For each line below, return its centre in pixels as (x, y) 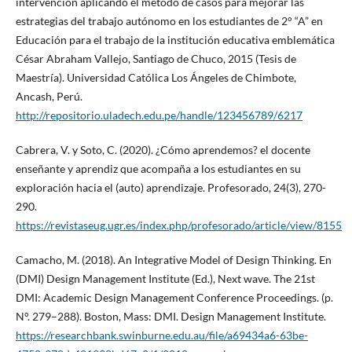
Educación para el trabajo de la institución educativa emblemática (175, 40)
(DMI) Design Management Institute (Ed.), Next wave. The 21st (165, 279)
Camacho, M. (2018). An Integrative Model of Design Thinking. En (173, 260)
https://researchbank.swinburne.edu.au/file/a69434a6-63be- (161, 335)
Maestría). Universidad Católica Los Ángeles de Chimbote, (156, 78)
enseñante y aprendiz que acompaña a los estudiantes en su (158, 169)
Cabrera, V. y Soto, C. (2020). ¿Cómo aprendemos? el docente (163, 150)
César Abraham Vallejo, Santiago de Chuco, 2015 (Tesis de (156, 59)
